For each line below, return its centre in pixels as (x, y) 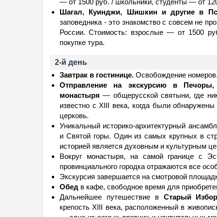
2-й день (71, 62)
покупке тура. (82, 42)
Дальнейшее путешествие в (109, 197)
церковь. (74, 116)
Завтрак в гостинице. (97, 75)
